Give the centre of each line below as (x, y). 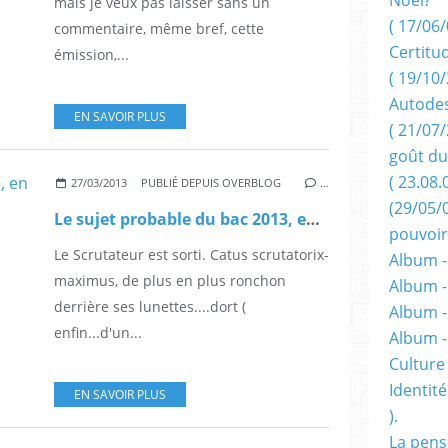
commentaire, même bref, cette (159, 28)
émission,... (91, 54)
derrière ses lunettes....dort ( (150, 306)
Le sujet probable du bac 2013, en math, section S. (313, 218)
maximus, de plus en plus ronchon (170, 280)
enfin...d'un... (98, 332)
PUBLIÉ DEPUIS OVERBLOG (211, 182)
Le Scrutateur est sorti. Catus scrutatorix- (191, 254)
